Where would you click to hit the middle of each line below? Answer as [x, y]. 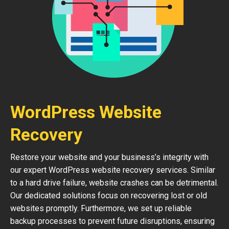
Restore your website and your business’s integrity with [109, 157]
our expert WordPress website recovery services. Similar [113, 170]
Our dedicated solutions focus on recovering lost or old [109, 196]
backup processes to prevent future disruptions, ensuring [112, 221]
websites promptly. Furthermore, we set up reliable [101, 208]
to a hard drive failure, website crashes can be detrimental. [114, 183]
